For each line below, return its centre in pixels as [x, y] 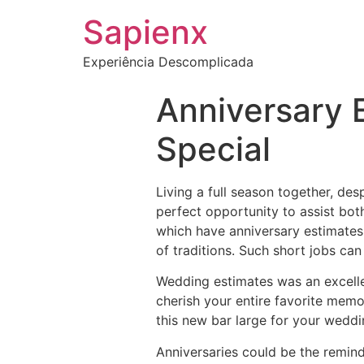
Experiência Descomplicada [168, 62]
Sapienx [145, 32]
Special [213, 149]
